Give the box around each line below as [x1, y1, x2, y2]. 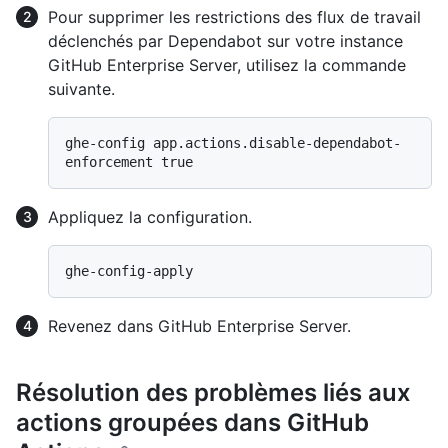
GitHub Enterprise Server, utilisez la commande [48, 54, 406, 75]
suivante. [48, 78, 115, 99]
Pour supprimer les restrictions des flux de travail [48, 6, 421, 27]
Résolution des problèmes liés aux [16, 377, 411, 407]
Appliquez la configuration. [48, 206, 252, 227]
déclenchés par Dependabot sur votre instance [48, 30, 403, 51]
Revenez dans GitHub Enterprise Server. [48, 315, 351, 336]
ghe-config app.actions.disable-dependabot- [65, 134, 401, 151]
